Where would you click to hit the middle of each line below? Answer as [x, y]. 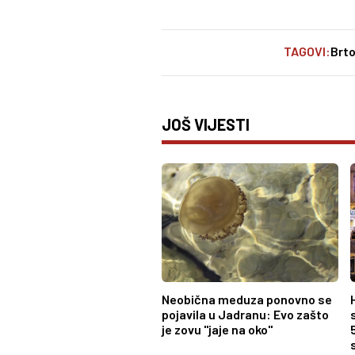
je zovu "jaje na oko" [217, 329]
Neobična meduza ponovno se [247, 299]
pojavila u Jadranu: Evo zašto [245, 314]
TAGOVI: [307, 52]
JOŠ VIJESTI [206, 125]
